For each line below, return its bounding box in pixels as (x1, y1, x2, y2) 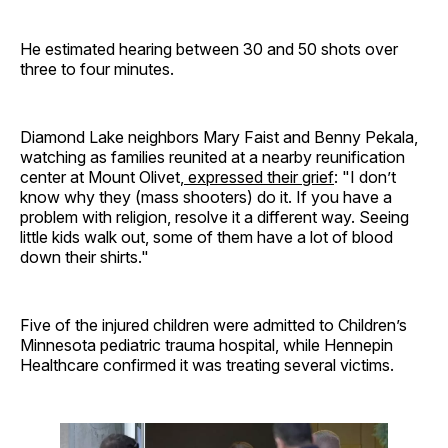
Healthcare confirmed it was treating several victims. (20, 355, 394, 376)
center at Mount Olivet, (20, 167, 184, 188)
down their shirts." (20, 247, 149, 268)
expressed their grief (184, 167, 334, 188)
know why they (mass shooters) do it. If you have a (20, 187, 392, 208)
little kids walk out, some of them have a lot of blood (20, 227, 393, 248)
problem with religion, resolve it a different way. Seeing (20, 207, 409, 228)
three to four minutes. (20, 59, 174, 80)
